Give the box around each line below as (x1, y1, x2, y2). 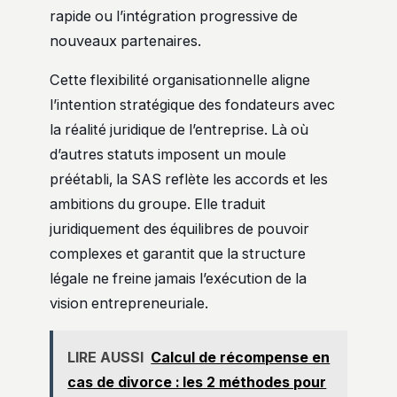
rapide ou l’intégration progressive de (50, 7, 298, 26)
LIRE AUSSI (67, 348, 144, 367)
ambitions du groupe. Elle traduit (50, 195, 266, 214)
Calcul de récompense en (151, 348, 331, 367)
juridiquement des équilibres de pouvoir (50, 220, 309, 238)
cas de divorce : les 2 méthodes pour (67, 373, 327, 392)
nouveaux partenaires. (50, 32, 201, 51)
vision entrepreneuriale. (50, 294, 208, 313)
